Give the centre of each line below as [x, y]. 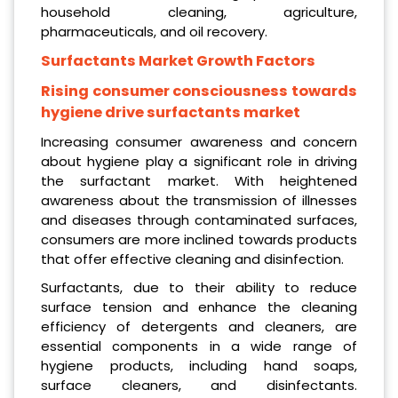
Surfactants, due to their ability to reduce [199, 287]
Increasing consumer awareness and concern [199, 141]
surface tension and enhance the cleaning [199, 306]
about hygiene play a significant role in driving [199, 161]
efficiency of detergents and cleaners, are [199, 326]
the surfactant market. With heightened [199, 180]
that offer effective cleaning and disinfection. [192, 259]
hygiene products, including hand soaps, [199, 365]
